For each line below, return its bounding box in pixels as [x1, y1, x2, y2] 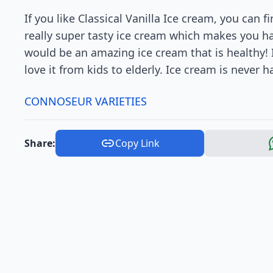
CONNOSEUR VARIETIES [24, 93, 147, 108]
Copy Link [115, 136, 160, 150]
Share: [24, 136, 55, 150]
